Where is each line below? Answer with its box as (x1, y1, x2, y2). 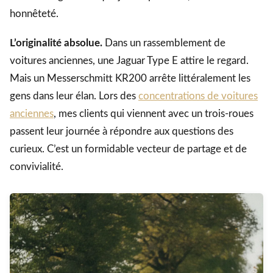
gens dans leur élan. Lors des (10, 90, 138, 101)
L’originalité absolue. (10, 37, 102, 48)
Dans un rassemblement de (102, 37, 225, 48)
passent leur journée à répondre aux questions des (10, 126, 233, 136)
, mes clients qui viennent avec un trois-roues (54, 108, 253, 119)
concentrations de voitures (138, 90, 258, 101)
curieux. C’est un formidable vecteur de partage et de (10, 143, 247, 154)
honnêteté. (10, 8, 58, 19)
